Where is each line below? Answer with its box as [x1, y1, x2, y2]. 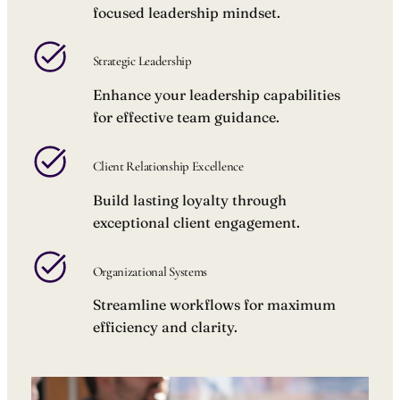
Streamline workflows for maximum [92, 296, 336, 314]
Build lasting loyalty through [92, 190, 287, 209]
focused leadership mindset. [92, 3, 280, 21]
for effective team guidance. [92, 108, 279, 127]
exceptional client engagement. [92, 212, 300, 231]
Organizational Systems [92, 262, 208, 279]
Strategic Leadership [92, 53, 192, 70]
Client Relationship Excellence [92, 157, 244, 174]
